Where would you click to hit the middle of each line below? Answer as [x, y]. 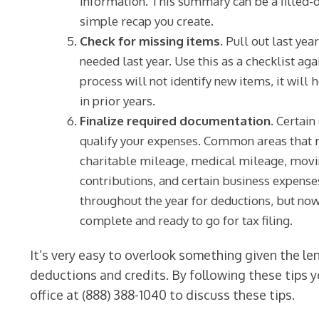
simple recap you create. [147, 21]
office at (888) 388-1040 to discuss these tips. [163, 295]
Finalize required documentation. [177, 121]
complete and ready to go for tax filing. [187, 220]
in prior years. [118, 101]
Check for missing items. [152, 41]
